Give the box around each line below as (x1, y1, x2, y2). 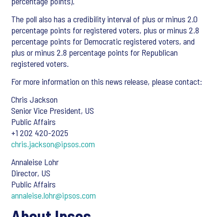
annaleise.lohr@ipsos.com (11, 190, 96, 201)
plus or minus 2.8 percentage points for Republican (11, 47, 178, 58)
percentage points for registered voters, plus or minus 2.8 (11, 25, 199, 36)
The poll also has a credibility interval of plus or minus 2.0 (11, 14, 198, 25)
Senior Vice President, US (11, 105, 94, 116)
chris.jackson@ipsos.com (11, 139, 95, 150)
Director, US (11, 168, 50, 179)
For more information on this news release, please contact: (11, 76, 202, 87)
